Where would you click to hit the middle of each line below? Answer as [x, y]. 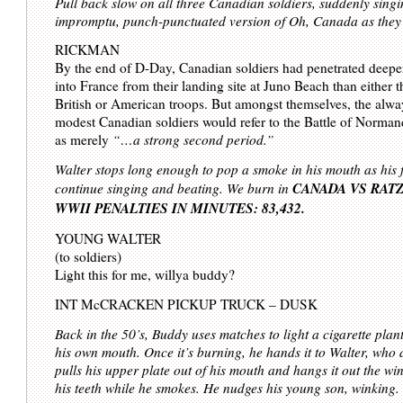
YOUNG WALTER [108, 239]
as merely [84, 140]
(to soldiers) [89, 257]
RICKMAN [88, 50]
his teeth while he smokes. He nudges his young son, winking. [228, 387]
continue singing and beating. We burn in [174, 188]
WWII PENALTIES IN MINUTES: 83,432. [180, 208]
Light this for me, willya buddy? [145, 275]
